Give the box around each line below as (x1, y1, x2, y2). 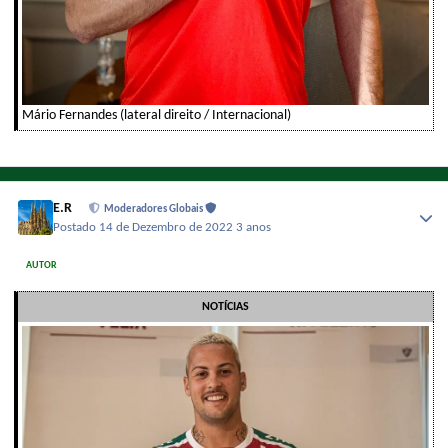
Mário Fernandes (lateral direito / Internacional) (22, 108, 291, 124)
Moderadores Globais (104, 204, 206, 216)
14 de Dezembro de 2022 (99, 221, 237, 234)
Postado (53, 221, 100, 234)
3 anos (236, 221, 272, 234)
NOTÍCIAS (202, 300, 249, 313)
